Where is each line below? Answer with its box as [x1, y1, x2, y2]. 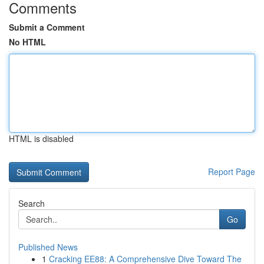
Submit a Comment [9, 21, 85, 33]
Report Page [208, 166, 255, 177]
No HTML [9, 36, 46, 48]
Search [18, 197, 45, 209]
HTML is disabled [9, 133, 74, 144]
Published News [18, 241, 78, 253]
